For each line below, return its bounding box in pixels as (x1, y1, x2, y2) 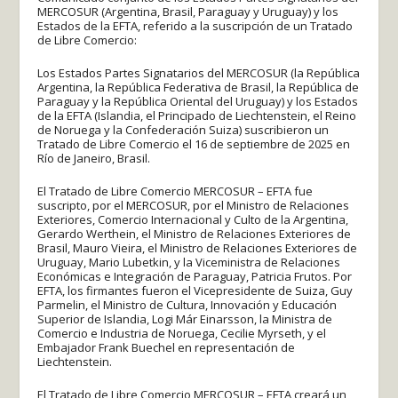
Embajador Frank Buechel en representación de (37, 338, 296, 355)
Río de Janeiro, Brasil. (37, 149, 151, 166)
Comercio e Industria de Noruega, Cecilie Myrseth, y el (37, 324, 327, 341)
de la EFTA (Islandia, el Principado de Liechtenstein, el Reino (37, 107, 357, 123)
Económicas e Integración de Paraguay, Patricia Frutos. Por (37, 267, 353, 284)
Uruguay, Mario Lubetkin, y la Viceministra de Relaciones (37, 253, 341, 270)
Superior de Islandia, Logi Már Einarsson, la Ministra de (37, 310, 333, 327)
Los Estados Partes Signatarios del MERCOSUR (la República (37, 64, 361, 81)
